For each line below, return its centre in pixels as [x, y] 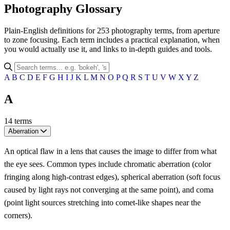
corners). [18, 215]
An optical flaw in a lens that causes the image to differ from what [110, 151]
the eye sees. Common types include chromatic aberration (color [108, 164]
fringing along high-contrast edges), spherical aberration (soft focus [112, 177]
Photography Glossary [63, 9]
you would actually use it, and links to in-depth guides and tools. [108, 49]
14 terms [18, 121]
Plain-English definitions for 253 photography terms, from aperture [112, 30]
